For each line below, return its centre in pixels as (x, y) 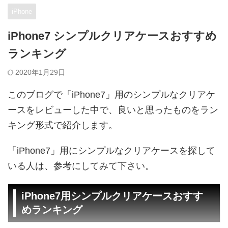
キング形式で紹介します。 (63, 125)
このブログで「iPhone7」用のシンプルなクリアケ (111, 95)
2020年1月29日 (40, 73)
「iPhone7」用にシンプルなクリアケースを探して (111, 151)
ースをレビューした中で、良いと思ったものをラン (113, 110)
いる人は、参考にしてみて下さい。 (81, 166)
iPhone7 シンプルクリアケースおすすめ (112, 36)
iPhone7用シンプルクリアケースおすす (112, 196)
